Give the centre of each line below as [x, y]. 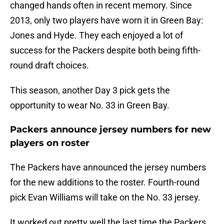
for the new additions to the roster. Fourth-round [105, 182]
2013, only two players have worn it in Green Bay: [106, 20]
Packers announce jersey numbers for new [110, 130]
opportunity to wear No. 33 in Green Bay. [90, 105]
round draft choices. [49, 65]
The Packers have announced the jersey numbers [108, 167]
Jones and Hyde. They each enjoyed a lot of [96, 35]
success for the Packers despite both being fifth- [105, 50]
